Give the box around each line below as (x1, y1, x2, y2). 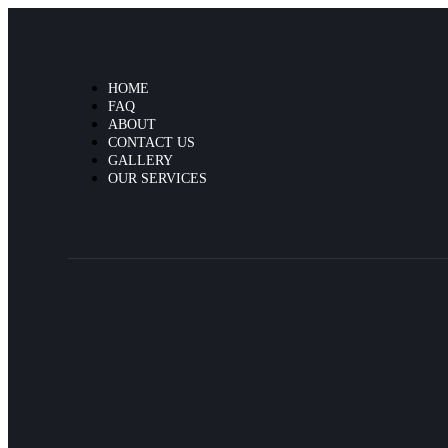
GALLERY (108, 153, 173, 168)
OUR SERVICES (108, 171, 207, 186)
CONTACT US (108, 135, 195, 150)
